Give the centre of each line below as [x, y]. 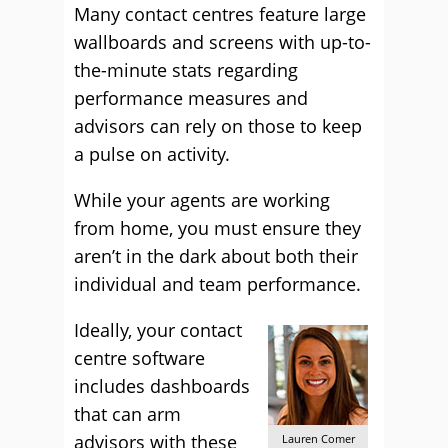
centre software [139, 358]
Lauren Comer [318, 438]
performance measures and [191, 98]
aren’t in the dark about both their [216, 256]
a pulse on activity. [152, 154]
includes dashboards [162, 386]
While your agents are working [202, 200]
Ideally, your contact [158, 330]
